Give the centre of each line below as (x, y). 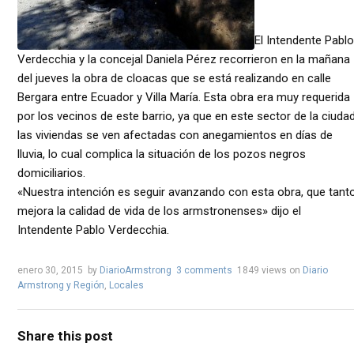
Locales (126, 285)
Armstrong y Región (61, 285)
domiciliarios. (51, 173)
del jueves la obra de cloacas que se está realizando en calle (174, 78)
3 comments (204, 270)
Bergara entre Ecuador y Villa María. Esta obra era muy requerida (184, 97)
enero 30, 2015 (50, 270)
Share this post (65, 335)
